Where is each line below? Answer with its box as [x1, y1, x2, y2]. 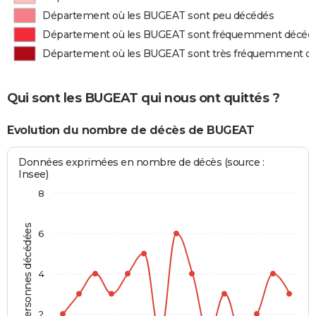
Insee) [18, 168, 49, 181]
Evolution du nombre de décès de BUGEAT [7, 123, 254, 137]
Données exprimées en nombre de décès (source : [18, 156, 265, 169]
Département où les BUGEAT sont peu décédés [42, 9, 274, 22]
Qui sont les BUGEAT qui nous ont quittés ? [7, 90, 279, 106]
